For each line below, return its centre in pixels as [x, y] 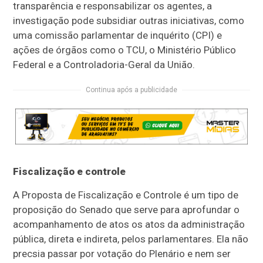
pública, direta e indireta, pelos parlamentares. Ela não [131, 239]
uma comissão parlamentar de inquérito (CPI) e [118, 36]
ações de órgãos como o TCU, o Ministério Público [125, 50]
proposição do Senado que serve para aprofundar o [127, 210]
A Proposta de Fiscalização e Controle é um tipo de [126, 195]
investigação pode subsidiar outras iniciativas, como [129, 21]
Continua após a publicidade [131, 90]
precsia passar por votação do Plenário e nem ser [122, 254]
